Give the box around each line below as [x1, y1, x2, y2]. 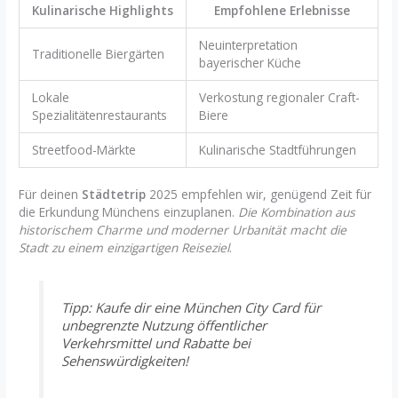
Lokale [31, 88, 69, 106]
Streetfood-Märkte [31, 140, 136, 158]
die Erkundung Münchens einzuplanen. [19, 203, 239, 221]
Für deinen [19, 186, 83, 203]
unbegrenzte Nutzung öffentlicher [60, 316, 267, 335]
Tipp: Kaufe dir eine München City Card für [60, 298, 321, 317]
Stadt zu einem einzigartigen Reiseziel [19, 239, 230, 257]
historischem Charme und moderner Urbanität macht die [19, 221, 347, 239]
